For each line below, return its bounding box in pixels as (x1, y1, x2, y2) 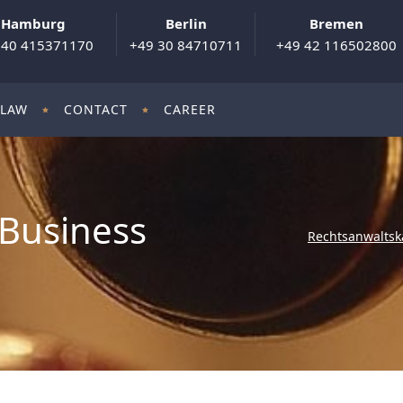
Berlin (165, 14, 207, 32)
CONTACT (64, 101, 128, 118)
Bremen (309, 14, 363, 32)
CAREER (164, 101, 216, 118)
